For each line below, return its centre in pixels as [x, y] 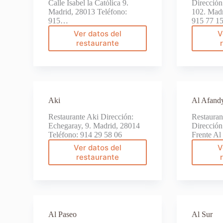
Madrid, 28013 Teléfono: [88, 11]
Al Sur [202, 214]
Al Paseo [63, 214]
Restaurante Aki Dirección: [91, 116]
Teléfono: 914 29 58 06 [85, 134]
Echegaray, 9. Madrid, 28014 [94, 125]
